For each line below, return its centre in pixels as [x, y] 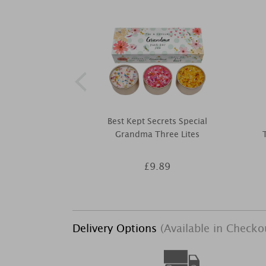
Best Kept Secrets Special [157, 121]
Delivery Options [116, 228]
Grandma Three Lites [157, 134]
